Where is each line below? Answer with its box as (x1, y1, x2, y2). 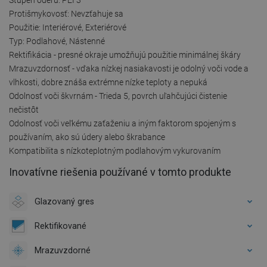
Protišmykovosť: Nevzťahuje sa (9, 8, 123, 18)
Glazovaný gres (35, 196, 94, 206)
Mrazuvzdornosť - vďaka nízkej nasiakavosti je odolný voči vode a (9, 63, 249, 73)
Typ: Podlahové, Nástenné (9, 36, 105, 46)
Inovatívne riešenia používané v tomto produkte (9, 165, 231, 178)
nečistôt (9, 104, 39, 114)
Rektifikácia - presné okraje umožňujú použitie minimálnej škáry (9, 49, 241, 60)
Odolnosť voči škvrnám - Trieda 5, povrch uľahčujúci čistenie (9, 91, 227, 101)
